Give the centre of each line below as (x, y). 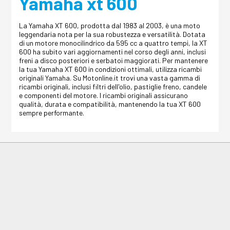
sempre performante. (52, 113)
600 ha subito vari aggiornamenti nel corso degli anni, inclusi (113, 52)
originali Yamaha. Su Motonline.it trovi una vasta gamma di (110, 78)
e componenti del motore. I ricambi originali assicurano (104, 95)
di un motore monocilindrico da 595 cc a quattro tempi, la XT (113, 43)
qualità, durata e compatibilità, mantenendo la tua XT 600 (110, 104)
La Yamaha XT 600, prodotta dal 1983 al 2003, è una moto (110, 26)
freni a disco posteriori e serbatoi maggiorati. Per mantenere (114, 61)
